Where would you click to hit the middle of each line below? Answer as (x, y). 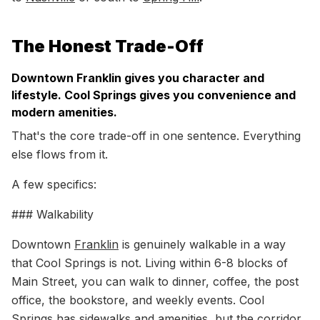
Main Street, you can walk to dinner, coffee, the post (155, 281)
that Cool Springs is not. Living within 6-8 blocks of (150, 263)
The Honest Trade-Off (107, 46)
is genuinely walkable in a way (202, 244)
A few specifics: (54, 184)
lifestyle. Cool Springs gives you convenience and (154, 95)
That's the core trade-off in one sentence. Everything (156, 136)
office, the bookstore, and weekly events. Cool (138, 300)
